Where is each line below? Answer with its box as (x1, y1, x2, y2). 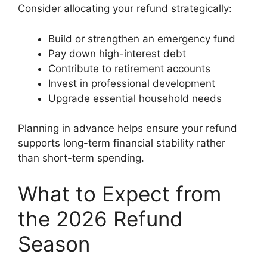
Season (18, 231, 90, 256)
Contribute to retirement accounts (48, 62, 210, 74)
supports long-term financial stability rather (18, 137, 225, 150)
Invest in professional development (48, 77, 215, 89)
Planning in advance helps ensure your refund (18, 122, 237, 135)
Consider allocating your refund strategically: (18, 2, 232, 15)
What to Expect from (18, 181, 221, 206)
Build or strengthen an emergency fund (48, 32, 235, 45)
